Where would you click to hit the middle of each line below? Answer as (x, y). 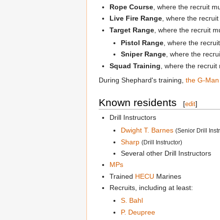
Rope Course (132, 7)
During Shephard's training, (142, 80)
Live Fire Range (136, 18)
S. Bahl (132, 201)
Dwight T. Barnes (147, 130)
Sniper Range (143, 54)
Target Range (132, 30)
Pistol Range (142, 42)
